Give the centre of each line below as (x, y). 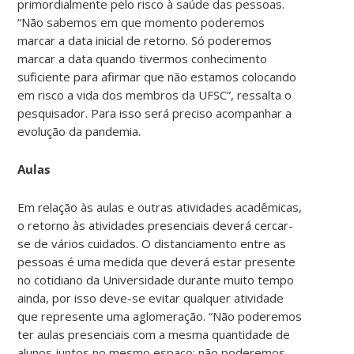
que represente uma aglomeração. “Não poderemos (160, 316)
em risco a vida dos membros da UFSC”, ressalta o (155, 94)
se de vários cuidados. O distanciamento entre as (152, 243)
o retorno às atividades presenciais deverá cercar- (156, 225)
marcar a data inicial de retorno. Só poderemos (145, 40)
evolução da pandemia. (79, 131)
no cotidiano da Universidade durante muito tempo (156, 279)
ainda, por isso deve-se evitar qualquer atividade (151, 298)
